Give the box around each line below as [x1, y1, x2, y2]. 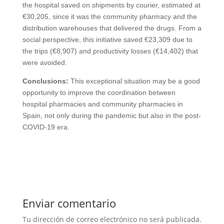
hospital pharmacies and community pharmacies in [22, 99, 183, 108]
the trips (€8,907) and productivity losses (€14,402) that [22, 46, 198, 55]
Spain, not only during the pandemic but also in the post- [22, 111, 201, 119]
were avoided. [22, 58, 67, 66]
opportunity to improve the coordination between [22, 88, 175, 96]
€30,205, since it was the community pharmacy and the [22, 12, 197, 20]
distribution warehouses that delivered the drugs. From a [22, 23, 201, 32]
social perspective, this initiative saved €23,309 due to [22, 35, 192, 43]
